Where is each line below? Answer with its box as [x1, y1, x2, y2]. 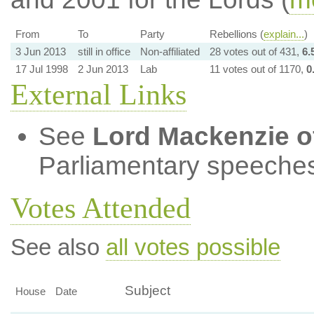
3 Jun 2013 [15, 46, 66, 57]
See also [10, 234, 106, 261]
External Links [10, 78, 186, 111]
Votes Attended [10, 192, 191, 224]
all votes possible [105, 234, 280, 261]
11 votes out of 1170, [209, 63, 306, 75]
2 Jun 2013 [77, 63, 128, 75]
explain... [263, 28, 304, 40]
